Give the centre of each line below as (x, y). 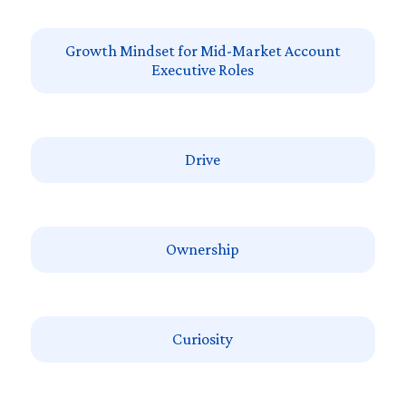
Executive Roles (203, 70)
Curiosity (203, 339)
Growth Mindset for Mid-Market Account (203, 51)
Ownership (203, 249)
